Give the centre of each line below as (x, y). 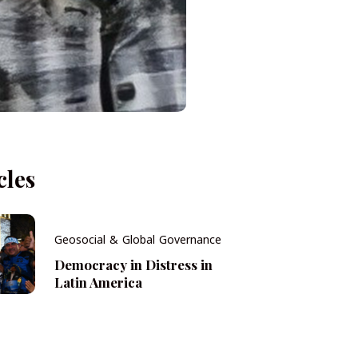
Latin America (98, 282)
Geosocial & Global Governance (137, 240)
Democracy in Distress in (133, 264)
